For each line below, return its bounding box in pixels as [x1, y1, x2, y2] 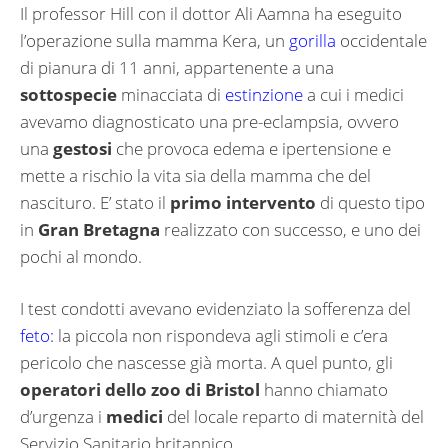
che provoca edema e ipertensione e [112, 136, 391, 160]
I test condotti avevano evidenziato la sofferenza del [20, 297, 411, 321]
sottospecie [20, 82, 117, 106]
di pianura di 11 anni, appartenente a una [20, 55, 334, 79]
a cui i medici [303, 82, 404, 106]
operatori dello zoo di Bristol [20, 378, 260, 402]
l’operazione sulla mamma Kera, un [20, 28, 285, 52]
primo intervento [170, 190, 316, 214]
